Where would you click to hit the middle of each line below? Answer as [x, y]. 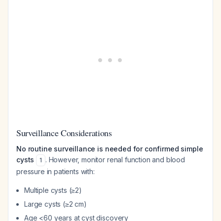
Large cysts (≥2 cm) [55, 204]
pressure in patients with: [55, 171]
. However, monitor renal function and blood [115, 160]
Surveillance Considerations [64, 133]
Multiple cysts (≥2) [53, 190]
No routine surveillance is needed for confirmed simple [110, 149]
